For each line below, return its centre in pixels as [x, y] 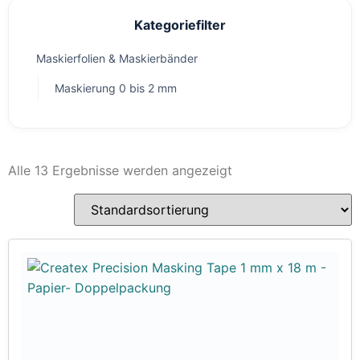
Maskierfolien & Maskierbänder [117, 58]
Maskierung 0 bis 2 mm [116, 88]
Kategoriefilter [180, 25]
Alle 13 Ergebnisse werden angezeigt [120, 170]
